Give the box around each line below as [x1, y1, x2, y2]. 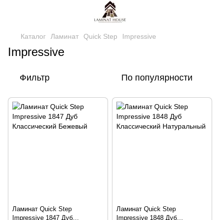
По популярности [121, 73, 192, 82]
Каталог [21, 32, 46, 40]
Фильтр [20, 73, 50, 82]
